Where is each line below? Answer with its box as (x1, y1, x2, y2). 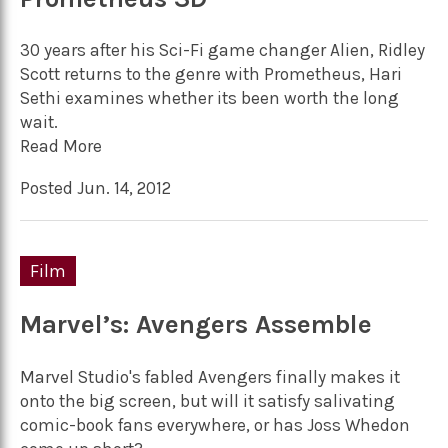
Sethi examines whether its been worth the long (20, 88, 399, 109)
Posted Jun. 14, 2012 (20, 177, 171, 198)
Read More (20, 136, 102, 157)
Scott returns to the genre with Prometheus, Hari (20, 64, 402, 85)
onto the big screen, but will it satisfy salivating (20, 390, 395, 411)
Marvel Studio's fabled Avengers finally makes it (20, 366, 400, 387)
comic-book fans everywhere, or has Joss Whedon (20, 414, 410, 435)
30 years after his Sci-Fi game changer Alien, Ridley (20, 40, 425, 61)
